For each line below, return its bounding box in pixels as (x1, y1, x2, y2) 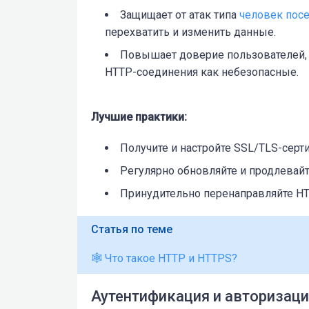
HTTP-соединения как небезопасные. (105, 65, 299, 79)
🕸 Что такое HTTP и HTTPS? (91, 251, 237, 265)
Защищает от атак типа (120, 8, 239, 21)
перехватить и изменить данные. (105, 25, 276, 39)
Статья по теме (91, 222, 172, 236)
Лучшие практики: (91, 110, 187, 123)
